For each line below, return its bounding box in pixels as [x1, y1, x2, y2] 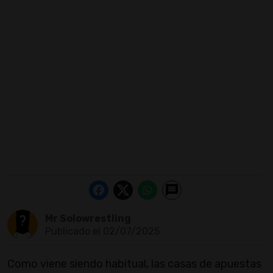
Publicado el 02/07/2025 [44, 225, 160, 238]
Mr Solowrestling [44, 213, 131, 225]
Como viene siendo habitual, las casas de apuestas [7, 257, 261, 271]
